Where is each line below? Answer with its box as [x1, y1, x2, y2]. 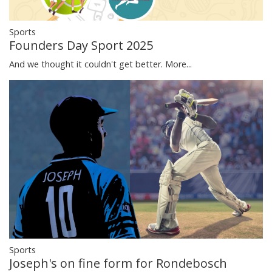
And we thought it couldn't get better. [9, 58, 165, 70]
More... [165, 58, 192, 70]
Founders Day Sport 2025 [9, 37, 153, 54]
